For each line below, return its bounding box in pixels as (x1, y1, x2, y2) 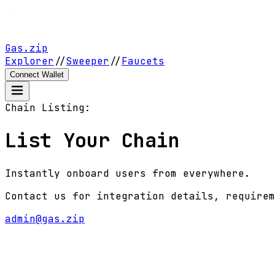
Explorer (5, 55, 54, 68)
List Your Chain (5, 127, 180, 154)
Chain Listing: (5, 101, 91, 114)
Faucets (122, 55, 165, 68)
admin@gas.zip (5, 212, 85, 225)
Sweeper (66, 55, 109, 68)
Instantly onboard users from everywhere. (5, 166, 250, 180)
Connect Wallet (10, 70, 64, 79)
